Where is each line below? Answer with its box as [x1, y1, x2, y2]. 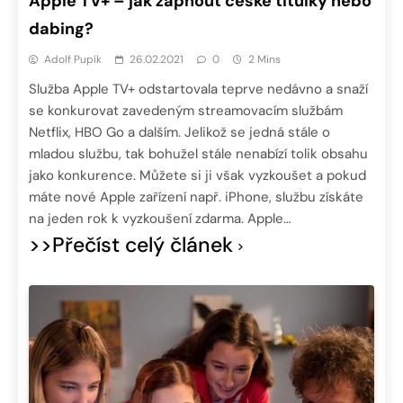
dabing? [29, 18, 94, 40]
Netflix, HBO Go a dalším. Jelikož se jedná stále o [29, 123, 330, 142]
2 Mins [248, 52, 281, 67]
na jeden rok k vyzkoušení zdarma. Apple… [29, 210, 291, 228]
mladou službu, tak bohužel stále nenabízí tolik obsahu [29, 145, 368, 164]
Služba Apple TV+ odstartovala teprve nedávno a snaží [29, 80, 368, 99]
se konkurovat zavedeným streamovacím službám [29, 102, 343, 121]
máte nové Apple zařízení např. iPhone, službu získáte [29, 188, 363, 207]
